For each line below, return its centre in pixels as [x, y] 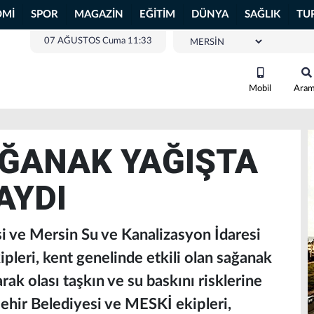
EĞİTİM [157, 14]
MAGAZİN [99, 14]
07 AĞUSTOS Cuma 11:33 [98, 41]
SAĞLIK [262, 14]
